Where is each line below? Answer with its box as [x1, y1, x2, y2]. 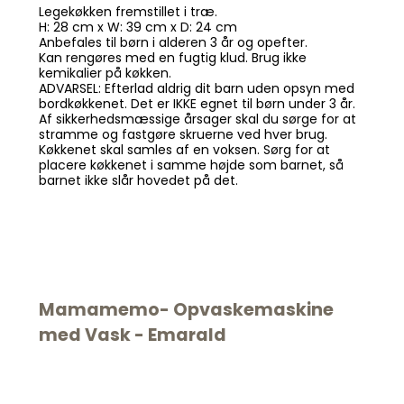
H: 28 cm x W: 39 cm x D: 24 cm [38, 17, 237, 36]
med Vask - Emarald [38, 323, 226, 348]
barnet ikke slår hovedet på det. [38, 170, 238, 189]
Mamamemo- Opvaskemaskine [38, 298, 334, 323]
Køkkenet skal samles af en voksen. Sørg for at [38, 140, 330, 159]
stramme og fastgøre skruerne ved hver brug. [38, 124, 327, 143]
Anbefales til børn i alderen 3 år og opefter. [38, 32, 308, 51]
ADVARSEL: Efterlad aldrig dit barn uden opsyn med [38, 78, 354, 97]
